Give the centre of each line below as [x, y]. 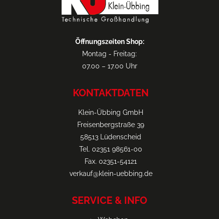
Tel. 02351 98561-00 [111, 149]
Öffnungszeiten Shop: [109, 42]
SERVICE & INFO [109, 201]
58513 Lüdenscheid [111, 137]
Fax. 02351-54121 [111, 162]
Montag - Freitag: [109, 54]
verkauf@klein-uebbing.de [111, 174]
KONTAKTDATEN [111, 93]
